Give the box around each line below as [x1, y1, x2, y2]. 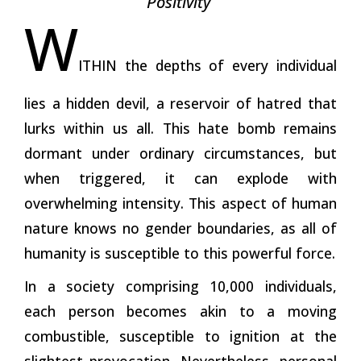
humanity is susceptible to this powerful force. [24, 243, 335, 263]
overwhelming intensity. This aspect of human [24, 193, 337, 213]
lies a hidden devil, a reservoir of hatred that [24, 93, 337, 113]
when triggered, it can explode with [24, 168, 337, 188]
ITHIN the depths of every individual [78, 55, 337, 75]
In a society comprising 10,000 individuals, [24, 276, 337, 296]
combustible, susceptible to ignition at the [24, 326, 337, 346]
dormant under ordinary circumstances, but [24, 143, 337, 163]
